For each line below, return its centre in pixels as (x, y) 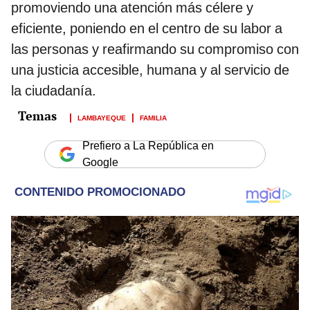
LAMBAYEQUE (102, 117)
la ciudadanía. (54, 91)
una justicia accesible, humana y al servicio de (150, 70)
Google (100, 163)
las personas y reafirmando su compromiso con (155, 49)
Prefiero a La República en (148, 146)
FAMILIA (153, 117)
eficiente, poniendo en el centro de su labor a (147, 29)
